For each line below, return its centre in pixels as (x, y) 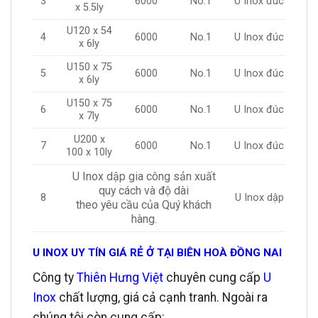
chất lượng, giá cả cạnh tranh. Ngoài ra (162, 297)
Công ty (55, 277)
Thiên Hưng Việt (121, 277)
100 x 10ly (89, 153)
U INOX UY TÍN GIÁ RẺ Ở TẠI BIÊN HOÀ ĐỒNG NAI (157, 253)
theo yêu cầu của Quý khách (144, 205)
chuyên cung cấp (215, 277)
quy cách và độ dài (144, 191)
